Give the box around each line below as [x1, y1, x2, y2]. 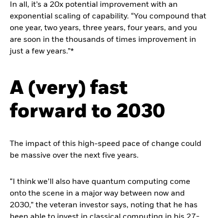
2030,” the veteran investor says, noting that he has [10, 201, 198, 209]
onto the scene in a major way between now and [10, 190, 185, 198]
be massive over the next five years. [10, 152, 139, 160]
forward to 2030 [10, 102, 165, 122]
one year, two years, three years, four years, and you [10, 24, 197, 32]
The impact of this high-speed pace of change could [10, 140, 201, 148]
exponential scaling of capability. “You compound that [10, 13, 206, 20]
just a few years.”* [10, 48, 74, 55]
